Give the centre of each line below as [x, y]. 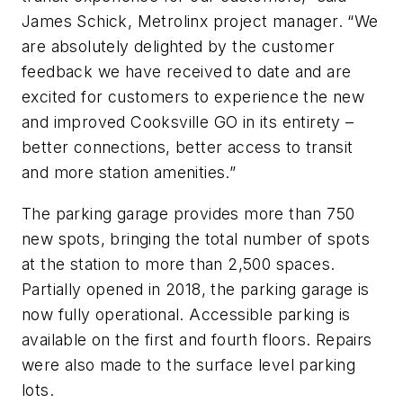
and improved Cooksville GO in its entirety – [188, 122]
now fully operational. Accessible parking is [186, 314]
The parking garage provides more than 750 [188, 213]
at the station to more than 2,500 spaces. [179, 264]
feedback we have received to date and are [187, 72]
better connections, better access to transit [188, 148]
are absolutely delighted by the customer [178, 47]
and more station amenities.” [129, 173]
